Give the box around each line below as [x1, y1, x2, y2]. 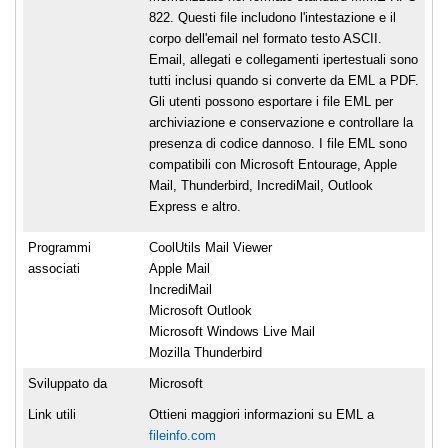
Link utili [28, 406, 76, 422]
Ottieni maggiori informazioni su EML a [149, 406, 374, 422]
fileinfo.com [149, 427, 216, 443]
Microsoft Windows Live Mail [149, 323, 315, 339]
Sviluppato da [28, 375, 107, 391]
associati [28, 260, 80, 276]
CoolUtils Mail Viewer [149, 239, 272, 255]
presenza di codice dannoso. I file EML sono [149, 135, 407, 151]
